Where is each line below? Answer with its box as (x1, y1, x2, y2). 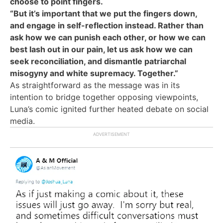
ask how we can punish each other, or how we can (10, 32, 206, 42)
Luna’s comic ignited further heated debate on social (10, 104, 209, 114)
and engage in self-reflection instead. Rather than (10, 20, 204, 30)
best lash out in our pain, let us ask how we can (10, 44, 193, 54)
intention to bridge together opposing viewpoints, (10, 92, 198, 102)
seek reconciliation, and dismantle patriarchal (10, 56, 186, 66)
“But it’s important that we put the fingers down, (10, 8, 197, 18)
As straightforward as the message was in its (10, 80, 180, 90)
